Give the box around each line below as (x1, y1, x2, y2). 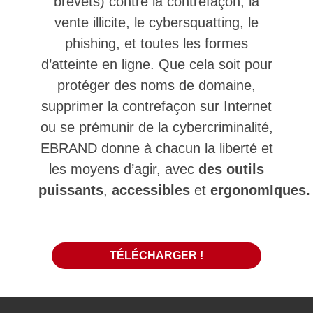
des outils (198, 161, 264, 177)
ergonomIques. (210, 182, 310, 198)
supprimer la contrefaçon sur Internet (41, 99, 272, 115)
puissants (38, 182, 103, 198)
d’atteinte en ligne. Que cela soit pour (41, 57, 272, 73)
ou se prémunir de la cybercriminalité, (40, 119, 273, 136)
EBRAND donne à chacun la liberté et (40, 140, 273, 156)
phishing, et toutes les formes (65, 36, 248, 52)
